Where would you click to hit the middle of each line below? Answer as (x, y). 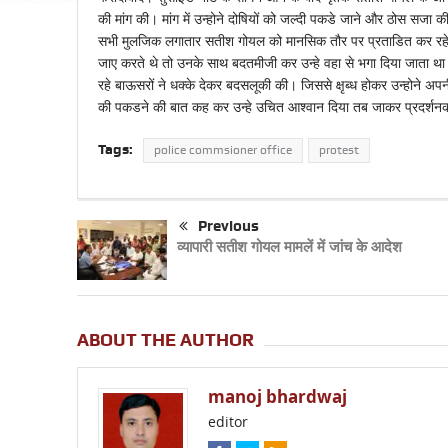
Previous (228, 226)
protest (338, 150)
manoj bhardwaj (277, 397)
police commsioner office (222, 150)
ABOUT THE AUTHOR (165, 340)
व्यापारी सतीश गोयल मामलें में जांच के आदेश (289, 247)
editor (227, 422)
